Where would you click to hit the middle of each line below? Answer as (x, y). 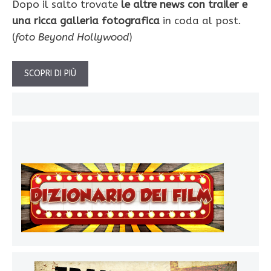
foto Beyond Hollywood (72, 37)
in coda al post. (201, 21)
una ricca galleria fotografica (86, 21)
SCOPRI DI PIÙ (50, 73)
